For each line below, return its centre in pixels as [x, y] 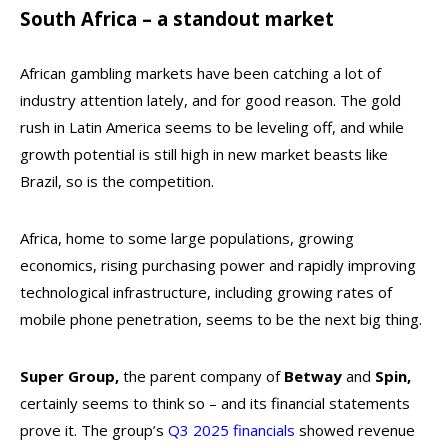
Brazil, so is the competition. [117, 181]
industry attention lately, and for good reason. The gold [210, 100]
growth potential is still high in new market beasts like [204, 154]
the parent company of [201, 376]
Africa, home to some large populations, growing [187, 238]
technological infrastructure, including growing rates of [206, 292]
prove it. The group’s [94, 430]
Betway [313, 376]
